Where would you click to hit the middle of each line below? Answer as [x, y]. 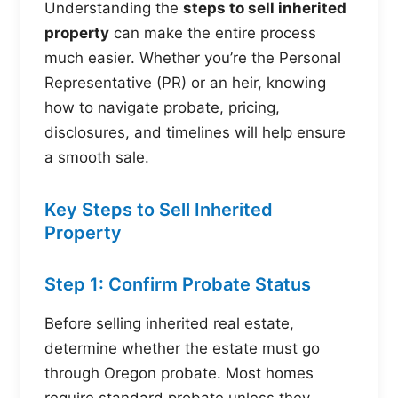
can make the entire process [213, 33]
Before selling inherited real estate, [169, 323]
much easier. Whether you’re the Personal [193, 58]
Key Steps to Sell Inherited [159, 210]
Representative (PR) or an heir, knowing [185, 83]
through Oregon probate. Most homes [179, 373]
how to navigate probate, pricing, [162, 108]
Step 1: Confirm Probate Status [178, 285]
